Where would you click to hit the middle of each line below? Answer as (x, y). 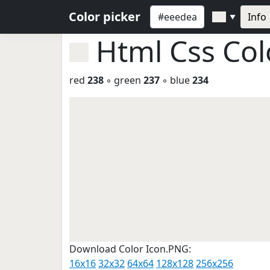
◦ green (124, 80)
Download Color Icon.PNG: (130, 249)
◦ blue (176, 80)
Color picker (105, 17)
